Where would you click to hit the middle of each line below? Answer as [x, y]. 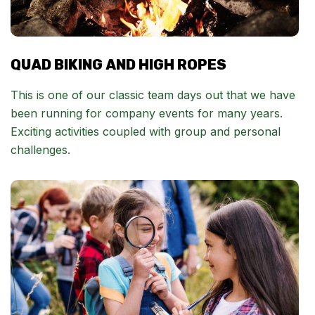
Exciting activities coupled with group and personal [146, 132]
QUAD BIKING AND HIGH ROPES [118, 65]
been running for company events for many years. [147, 114]
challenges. [40, 150]
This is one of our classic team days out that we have [153, 95]
